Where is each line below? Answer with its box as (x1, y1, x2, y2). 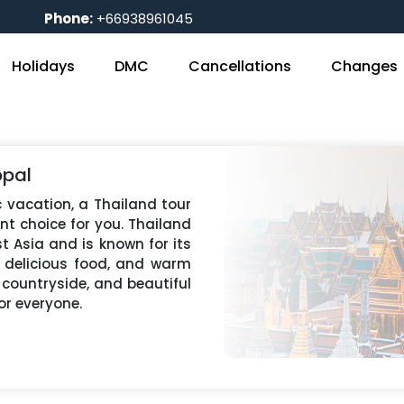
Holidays (12, 56, 76, 77)
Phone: (44, 9, 94, 28)
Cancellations (188, 56, 292, 77)
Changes (331, 56, 399, 77)
